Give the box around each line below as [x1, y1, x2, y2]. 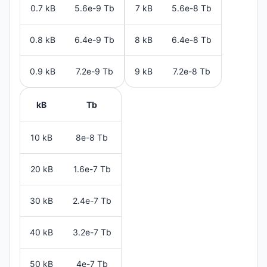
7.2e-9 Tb [76, 66, 113, 76]
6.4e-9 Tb [74, 34, 114, 45]
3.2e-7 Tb [72, 226, 111, 237]
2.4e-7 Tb [72, 195, 111, 206]
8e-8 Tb [76, 132, 108, 142]
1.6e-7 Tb [73, 163, 111, 174]
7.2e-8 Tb [173, 66, 210, 76]
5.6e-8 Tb [172, 2, 212, 13]
